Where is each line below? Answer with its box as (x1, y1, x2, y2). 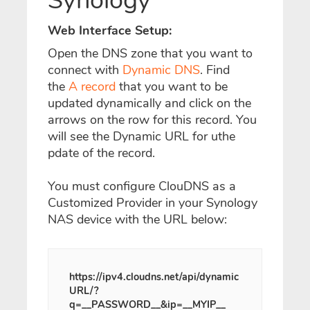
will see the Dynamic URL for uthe (48, 128, 235, 145)
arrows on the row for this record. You (48, 111, 257, 128)
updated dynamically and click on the (48, 95, 251, 111)
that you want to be (116, 78, 228, 95)
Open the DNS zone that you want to (48, 45, 253, 62)
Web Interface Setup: (48, 22, 172, 39)
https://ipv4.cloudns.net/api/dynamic (69, 270, 239, 284)
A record (69, 78, 116, 95)
